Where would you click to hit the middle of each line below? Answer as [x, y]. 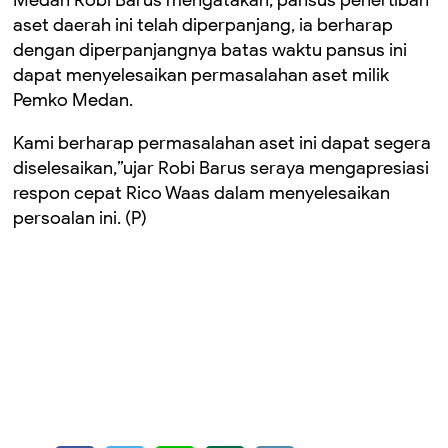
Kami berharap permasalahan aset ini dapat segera [222, 142]
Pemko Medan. [73, 99]
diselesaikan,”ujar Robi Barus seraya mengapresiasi [221, 167]
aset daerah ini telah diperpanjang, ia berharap [203, 24]
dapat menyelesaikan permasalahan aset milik [201, 74]
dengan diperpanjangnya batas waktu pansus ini [210, 49]
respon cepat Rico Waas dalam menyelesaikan [201, 192]
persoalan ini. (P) [80, 217]
